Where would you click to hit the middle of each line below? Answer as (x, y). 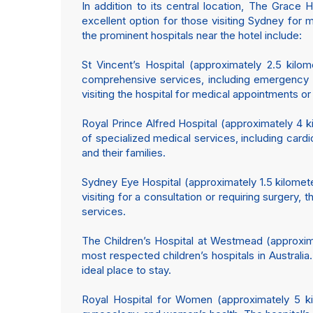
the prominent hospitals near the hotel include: (192, 35)
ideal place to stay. (126, 270)
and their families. (124, 153)
